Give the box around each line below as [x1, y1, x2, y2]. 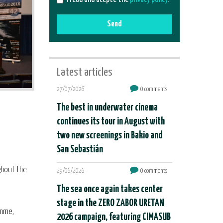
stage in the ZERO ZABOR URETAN [56, 199, 164, 208]
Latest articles [56, 67, 112, 78]
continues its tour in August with [56, 117, 165, 126]
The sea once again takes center [56, 185, 163, 194]
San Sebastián [56, 145, 103, 154]
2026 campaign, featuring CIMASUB [56, 213, 171, 222]
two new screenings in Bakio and [56, 131, 162, 140]
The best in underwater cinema [56, 103, 158, 112]
